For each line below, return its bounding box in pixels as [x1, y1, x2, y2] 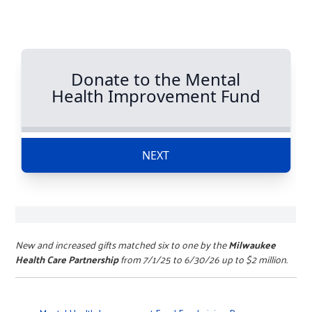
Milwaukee [228, 236, 276, 254]
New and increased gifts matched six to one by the [15, 236, 229, 254]
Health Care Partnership [15, 251, 121, 269]
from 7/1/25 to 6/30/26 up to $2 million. [120, 251, 288, 269]
